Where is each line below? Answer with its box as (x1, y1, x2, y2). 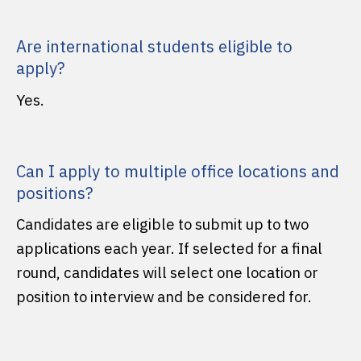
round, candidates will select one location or (16, 262, 318, 282)
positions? (16, 181, 93, 204)
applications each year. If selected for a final (16, 238, 322, 258)
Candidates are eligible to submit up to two (16, 214, 309, 234)
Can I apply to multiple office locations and (16, 160, 339, 182)
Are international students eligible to (16, 35, 293, 58)
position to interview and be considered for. (16, 286, 312, 306)
